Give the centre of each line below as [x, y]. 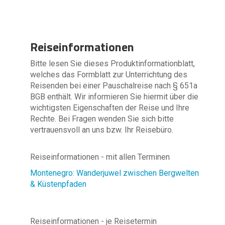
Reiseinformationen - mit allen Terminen [100, 157]
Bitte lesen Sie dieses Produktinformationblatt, [113, 64]
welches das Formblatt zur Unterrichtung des [109, 75]
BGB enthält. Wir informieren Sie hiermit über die [114, 97]
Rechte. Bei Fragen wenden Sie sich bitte [102, 119]
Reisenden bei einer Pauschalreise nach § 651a [114, 86]
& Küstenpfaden [58, 184]
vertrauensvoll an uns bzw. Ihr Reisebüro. [102, 130]
